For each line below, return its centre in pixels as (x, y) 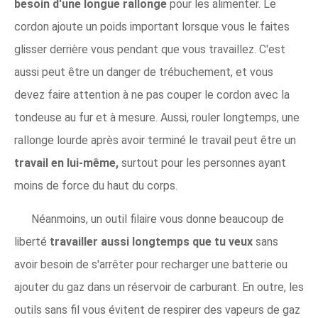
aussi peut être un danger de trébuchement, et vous (144, 72)
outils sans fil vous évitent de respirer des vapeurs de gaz (157, 310)
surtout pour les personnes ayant (204, 163)
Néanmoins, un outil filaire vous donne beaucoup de (158, 219)
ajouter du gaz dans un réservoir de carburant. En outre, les (159, 287)
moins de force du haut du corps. (96, 186)
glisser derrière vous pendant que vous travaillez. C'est (150, 49)
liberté (32, 242)
